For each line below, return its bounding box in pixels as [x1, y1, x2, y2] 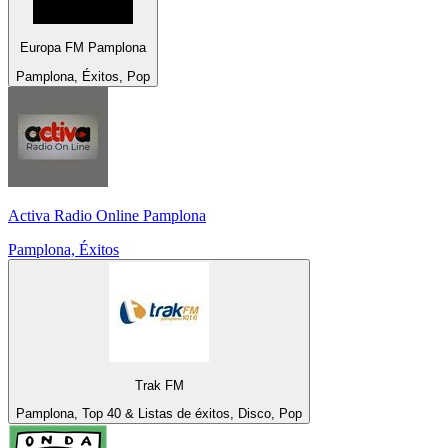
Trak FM [134, 378, 184, 394]
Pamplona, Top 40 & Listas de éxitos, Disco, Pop [16, 406, 302, 422]
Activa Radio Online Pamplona [8, 206, 206, 224]
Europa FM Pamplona [20, 40, 146, 56]
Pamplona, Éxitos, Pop [16, 68, 150, 84]
